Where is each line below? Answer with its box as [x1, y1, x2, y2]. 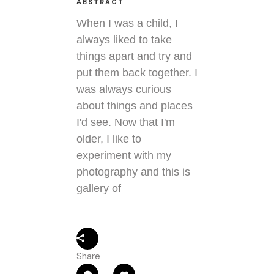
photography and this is [76, 166, 190, 179]
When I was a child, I [76, 17, 178, 30]
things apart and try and [76, 50, 192, 63]
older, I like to [76, 133, 141, 146]
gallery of [76, 182, 121, 195]
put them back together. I [76, 67, 198, 80]
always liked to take [76, 34, 172, 46]
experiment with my [76, 149, 171, 162]
